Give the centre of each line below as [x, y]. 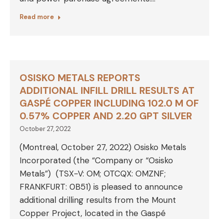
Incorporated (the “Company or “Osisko [96, 160]
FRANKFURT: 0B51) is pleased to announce [101, 187]
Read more [37, 17]
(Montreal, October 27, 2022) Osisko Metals [103, 147]
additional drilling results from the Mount [98, 200]
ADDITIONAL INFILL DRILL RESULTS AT [107, 90]
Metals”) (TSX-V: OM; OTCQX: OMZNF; [93, 174]
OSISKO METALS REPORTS [80, 78]
